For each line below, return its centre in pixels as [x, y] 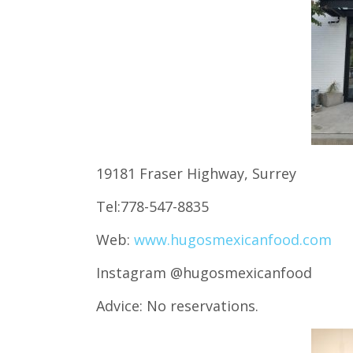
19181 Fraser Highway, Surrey [196, 173]
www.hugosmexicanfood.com [233, 239]
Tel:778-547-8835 [152, 206]
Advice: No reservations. [177, 305]
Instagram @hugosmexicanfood [204, 272]
